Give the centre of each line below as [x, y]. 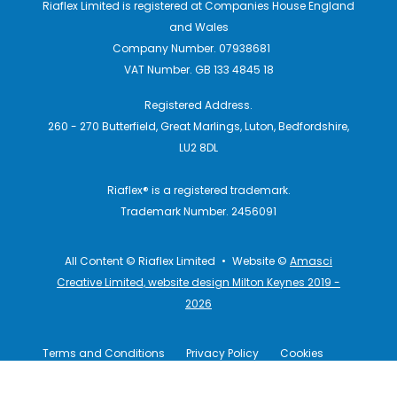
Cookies [302, 354]
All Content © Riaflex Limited [141, 261]
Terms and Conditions [104, 354]
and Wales [198, 27]
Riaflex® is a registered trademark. [198, 191]
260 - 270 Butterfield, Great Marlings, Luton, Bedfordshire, [198, 127]
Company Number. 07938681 [191, 49]
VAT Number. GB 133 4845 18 [198, 70]
